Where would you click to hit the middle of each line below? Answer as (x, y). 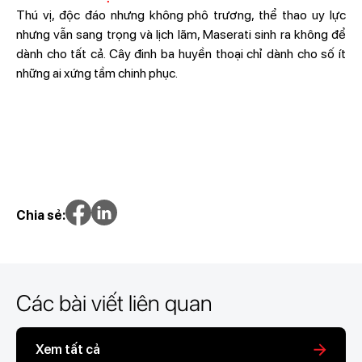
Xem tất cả (67, 349)
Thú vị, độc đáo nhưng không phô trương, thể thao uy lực (181, 15)
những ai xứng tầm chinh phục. (97, 73)
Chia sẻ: (40, 215)
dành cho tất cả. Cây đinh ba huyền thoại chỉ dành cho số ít (181, 54)
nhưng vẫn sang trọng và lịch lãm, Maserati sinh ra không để (181, 34)
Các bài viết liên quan (114, 303)
